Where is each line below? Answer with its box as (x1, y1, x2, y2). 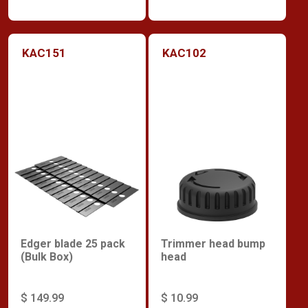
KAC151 (22, 45, 66, 60)
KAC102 (162, 45, 206, 60)
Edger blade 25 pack (21, 237, 125, 251)
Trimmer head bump (161, 237, 265, 251)
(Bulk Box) (21, 250, 73, 264)
